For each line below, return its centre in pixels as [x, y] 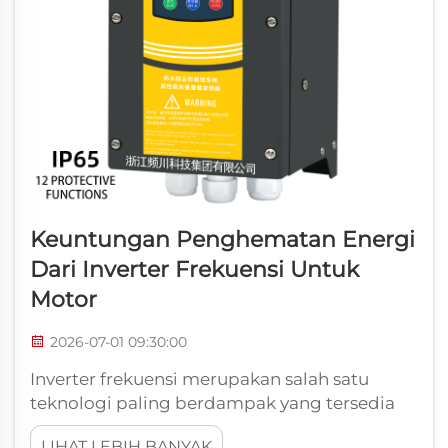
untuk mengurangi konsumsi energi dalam [212, 427]
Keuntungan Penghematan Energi [222, 239]
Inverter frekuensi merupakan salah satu [199, 379]
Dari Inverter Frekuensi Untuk [194, 269]
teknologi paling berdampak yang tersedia [212, 403]
